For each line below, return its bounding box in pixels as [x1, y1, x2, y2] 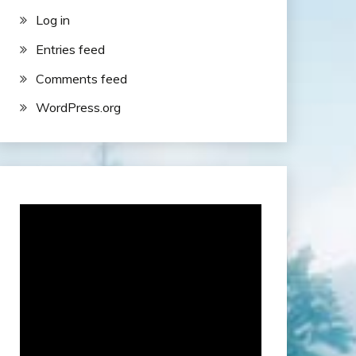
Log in [35, 12, 70, 28]
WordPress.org [35, 99, 121, 116]
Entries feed [35, 41, 105, 57]
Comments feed [35, 70, 127, 87]
